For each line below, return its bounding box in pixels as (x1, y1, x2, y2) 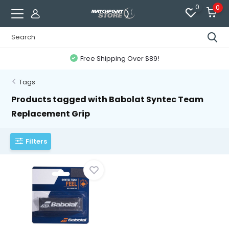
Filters (26, 136, 48, 146)
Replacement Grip (11, 108, 90, 120)
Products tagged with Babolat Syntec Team (11, 94, 204, 105)
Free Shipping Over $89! (80, 54, 159, 63)
